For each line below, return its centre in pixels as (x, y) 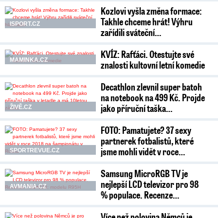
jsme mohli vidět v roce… (143, 151)
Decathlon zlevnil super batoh (152, 86)
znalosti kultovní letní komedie (153, 64)
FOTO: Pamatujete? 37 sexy (146, 130)
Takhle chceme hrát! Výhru (147, 21)
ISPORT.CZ (25, 24)
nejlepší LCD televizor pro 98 (150, 184)
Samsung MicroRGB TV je (145, 173)
